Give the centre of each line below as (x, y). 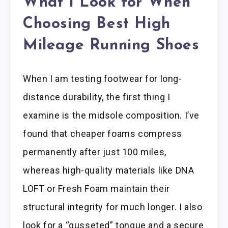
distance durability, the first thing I (97, 97)
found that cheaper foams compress (103, 133)
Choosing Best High (97, 24)
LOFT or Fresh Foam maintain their (96, 188)
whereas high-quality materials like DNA (109, 170)
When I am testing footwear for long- (103, 78)
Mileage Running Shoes (111, 46)
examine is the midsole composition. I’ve (111, 115)
